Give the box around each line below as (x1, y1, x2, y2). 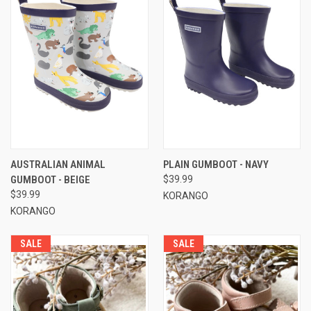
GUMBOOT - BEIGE (10, 173, 90, 186)
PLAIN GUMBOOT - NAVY (162, 158, 269, 171)
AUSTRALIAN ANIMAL (10, 158, 106, 171)
